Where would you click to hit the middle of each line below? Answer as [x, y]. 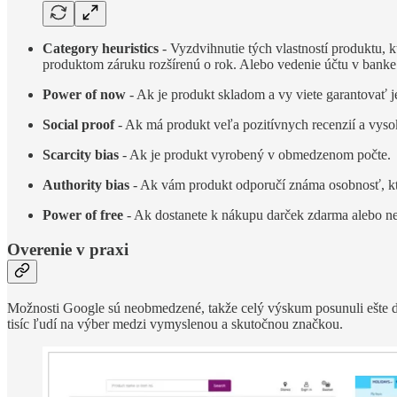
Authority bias [86, 185]
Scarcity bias [81, 155]
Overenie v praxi [68, 250]
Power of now [84, 95]
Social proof [78, 125]
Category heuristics [101, 49]
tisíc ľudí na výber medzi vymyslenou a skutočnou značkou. [175, 323]
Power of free [83, 215]
